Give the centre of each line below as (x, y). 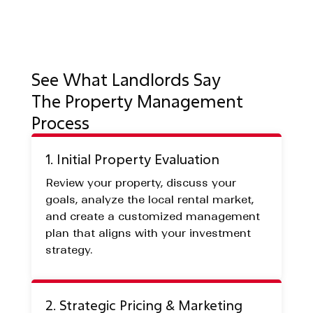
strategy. (68, 249)
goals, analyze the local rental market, (149, 199)
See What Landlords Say (126, 79)
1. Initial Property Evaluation (132, 159)
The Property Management (137, 101)
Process (60, 122)
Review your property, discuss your (140, 182)
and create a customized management (152, 216)
